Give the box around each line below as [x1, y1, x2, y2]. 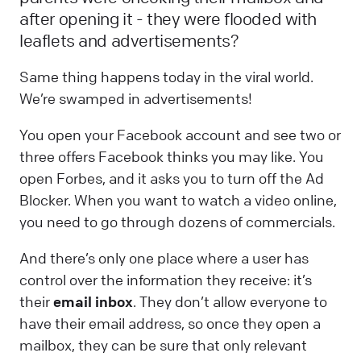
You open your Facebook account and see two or [19, 126, 341, 144]
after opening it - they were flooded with [19, 7, 317, 30]
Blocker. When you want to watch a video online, [19, 191, 337, 210]
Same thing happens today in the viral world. [19, 67, 313, 85]
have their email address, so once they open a [19, 314, 321, 333]
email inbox [53, 293, 133, 311]
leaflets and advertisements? [19, 29, 239, 52]
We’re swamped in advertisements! [19, 89, 252, 107]
